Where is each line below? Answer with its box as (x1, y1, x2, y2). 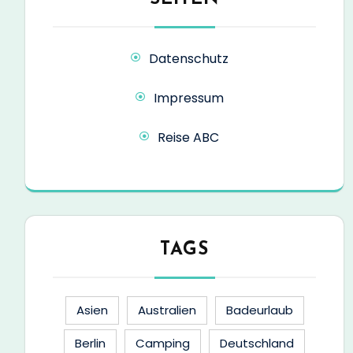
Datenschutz (148, 50, 229, 69)
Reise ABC (158, 128, 219, 147)
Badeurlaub (225, 302, 293, 319)
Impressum (153, 89, 224, 108)
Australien (137, 302, 196, 319)
